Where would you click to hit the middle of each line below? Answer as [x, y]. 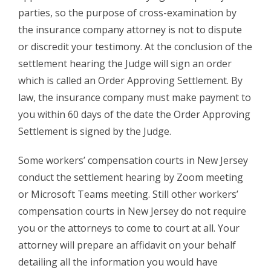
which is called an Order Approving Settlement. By [130, 80]
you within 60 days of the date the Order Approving [134, 114]
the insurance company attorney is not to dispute [130, 29]
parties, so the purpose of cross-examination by [127, 12]
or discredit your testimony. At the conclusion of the [135, 46]
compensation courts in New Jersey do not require [132, 211]
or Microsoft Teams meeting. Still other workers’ [128, 194]
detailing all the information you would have [118, 262]
